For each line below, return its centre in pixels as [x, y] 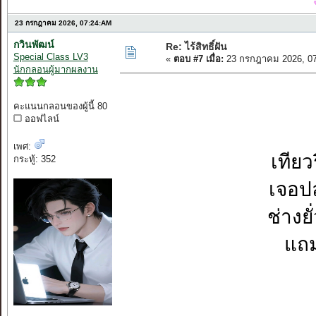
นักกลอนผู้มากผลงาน [55, 70]
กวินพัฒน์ [34, 45]
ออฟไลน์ [40, 119]
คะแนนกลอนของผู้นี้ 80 [60, 107]
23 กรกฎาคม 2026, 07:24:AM [63, 23]
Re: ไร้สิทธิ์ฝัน [196, 47]
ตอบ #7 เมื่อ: [198, 59]
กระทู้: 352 [34, 159]
